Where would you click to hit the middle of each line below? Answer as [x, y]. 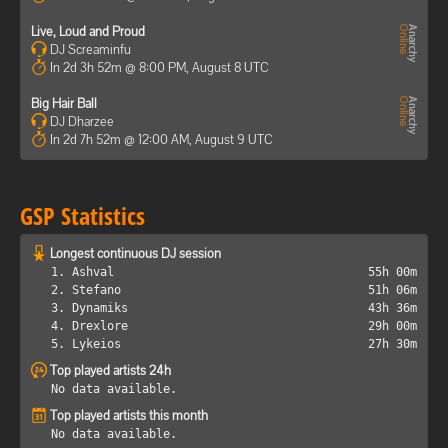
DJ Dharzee [80, 121]
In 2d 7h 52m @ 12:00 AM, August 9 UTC [161, 139]
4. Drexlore [89, 325]
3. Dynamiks [89, 307]
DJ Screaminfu [89, 49]
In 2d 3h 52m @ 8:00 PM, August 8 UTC [159, 67]
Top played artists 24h [110, 370]
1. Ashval [82, 271]
